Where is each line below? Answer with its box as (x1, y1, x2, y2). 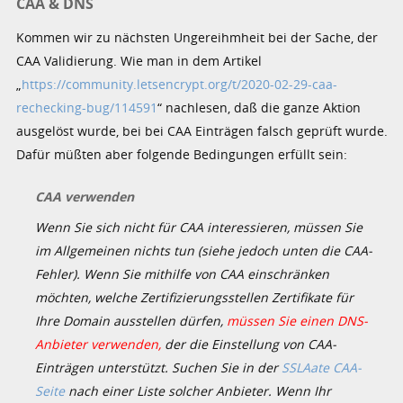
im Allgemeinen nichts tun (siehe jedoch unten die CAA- (35, 242, 373, 260)
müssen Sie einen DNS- (227, 312, 369, 330)
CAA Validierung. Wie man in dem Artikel (16, 51, 263, 69)
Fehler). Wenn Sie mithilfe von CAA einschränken (35, 265, 330, 283)
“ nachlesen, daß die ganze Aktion (157, 98, 362, 116)
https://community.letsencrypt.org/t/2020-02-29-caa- (22, 75, 338, 93)
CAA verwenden (35, 187, 135, 205)
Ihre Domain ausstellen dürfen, (35, 312, 228, 330)
